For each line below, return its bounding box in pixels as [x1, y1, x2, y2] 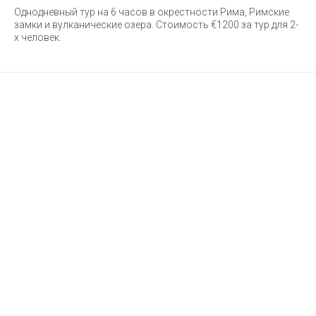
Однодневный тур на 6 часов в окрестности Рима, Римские [14, 6, 289, 18]
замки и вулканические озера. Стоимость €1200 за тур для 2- [14, 18, 298, 30]
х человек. [14, 31, 61, 43]
